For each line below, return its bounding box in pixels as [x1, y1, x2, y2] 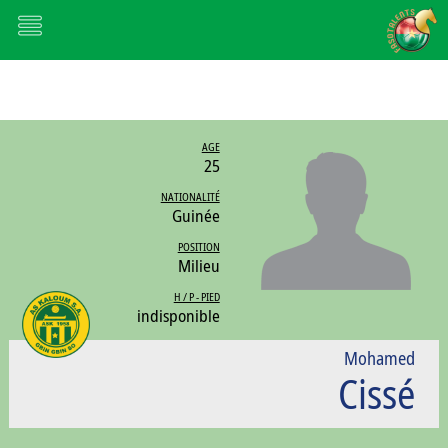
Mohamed [344, 346, 416, 370]
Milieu [177, 254, 220, 277]
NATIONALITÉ [160, 189, 220, 204]
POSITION [177, 239, 220, 254]
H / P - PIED [173, 289, 220, 304]
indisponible [136, 304, 220, 327]
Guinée [171, 204, 220, 227]
